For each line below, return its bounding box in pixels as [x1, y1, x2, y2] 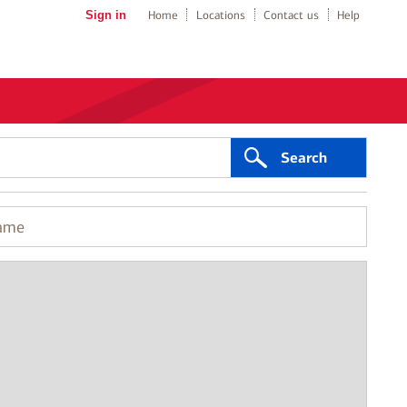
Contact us [263, 8, 320, 22]
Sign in [84, 8, 126, 22]
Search [280, 148, 327, 167]
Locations [196, 8, 246, 22]
